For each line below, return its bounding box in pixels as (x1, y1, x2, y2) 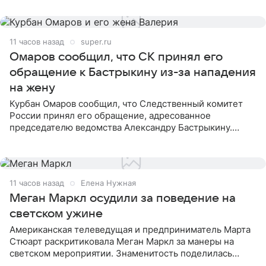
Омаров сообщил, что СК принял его (9, 50, 223, 64)
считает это (9, 4, 61, 15)
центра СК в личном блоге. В (9, 145, 137, 157)
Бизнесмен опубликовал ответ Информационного (9, 134, 227, 145)
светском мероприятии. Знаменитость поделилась (9, 248, 232, 259)
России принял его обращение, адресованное (9, 110, 211, 121)
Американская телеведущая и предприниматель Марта (9, 224, 251, 235)
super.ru (81, 37, 112, 46)
